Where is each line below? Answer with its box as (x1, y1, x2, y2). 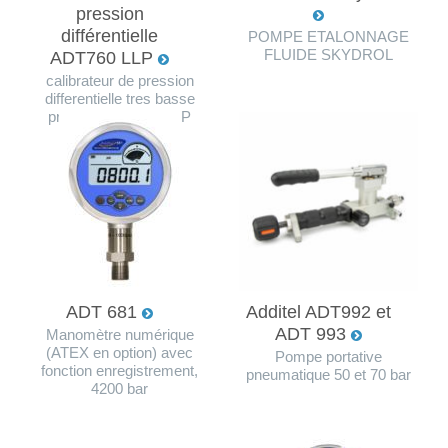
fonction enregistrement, (41, 362, 198, 379)
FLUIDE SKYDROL (264, 46, 393, 63)
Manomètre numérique (45, 326, 194, 343)
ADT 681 (66, 301, 142, 322)
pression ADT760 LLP (48, 108, 191, 125)
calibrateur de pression (45, 72, 194, 89)
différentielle (61, 25, 158, 46)
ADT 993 (275, 323, 351, 344)
